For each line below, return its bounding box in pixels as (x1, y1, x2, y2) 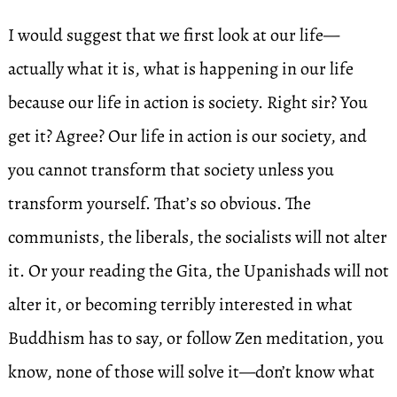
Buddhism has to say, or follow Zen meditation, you (7, 326, 384, 350)
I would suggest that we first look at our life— (7, 23, 339, 47)
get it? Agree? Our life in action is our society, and (7, 124, 367, 148)
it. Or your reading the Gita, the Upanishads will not (7, 259, 389, 283)
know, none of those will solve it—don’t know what (7, 360, 375, 384)
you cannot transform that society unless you (7, 158, 334, 182)
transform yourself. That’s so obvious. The (7, 191, 311, 215)
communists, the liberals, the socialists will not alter (7, 225, 387, 249)
